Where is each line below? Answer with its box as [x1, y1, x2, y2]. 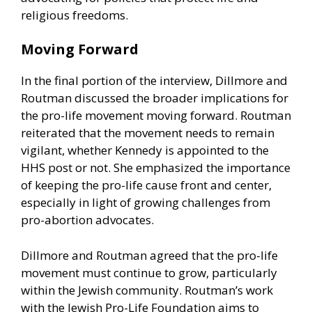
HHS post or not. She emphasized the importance [21, 159, 290, 176]
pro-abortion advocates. [21, 212, 154, 228]
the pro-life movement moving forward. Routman [21, 107, 291, 124]
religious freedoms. [21, 6, 128, 23]
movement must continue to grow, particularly [21, 264, 277, 281]
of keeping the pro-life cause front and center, [21, 177, 272, 194]
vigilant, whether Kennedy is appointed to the [21, 142, 269, 159]
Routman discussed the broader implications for [21, 90, 288, 107]
